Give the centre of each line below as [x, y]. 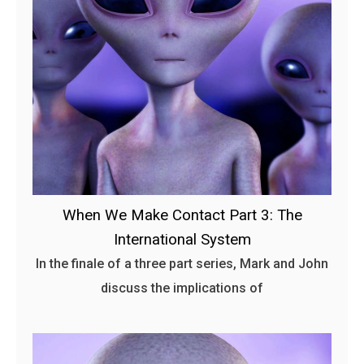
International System [182, 239]
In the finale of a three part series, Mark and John [182, 263]
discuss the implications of [182, 288]
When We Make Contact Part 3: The [182, 215]
